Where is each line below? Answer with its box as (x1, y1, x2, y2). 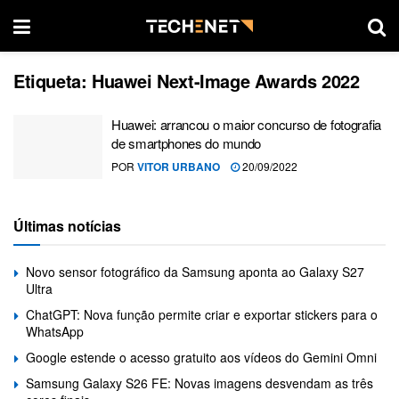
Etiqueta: (13, 68, 92, 94)
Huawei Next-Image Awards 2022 (92, 68, 360, 94)
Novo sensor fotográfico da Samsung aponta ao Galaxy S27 (26, 262, 364, 281)
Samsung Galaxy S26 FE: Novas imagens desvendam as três (26, 373, 373, 392)
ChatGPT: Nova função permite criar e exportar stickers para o (26, 305, 378, 323)
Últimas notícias (13, 215, 121, 236)
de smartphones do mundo (111, 134, 262, 152)
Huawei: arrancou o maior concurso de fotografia (111, 115, 381, 134)
